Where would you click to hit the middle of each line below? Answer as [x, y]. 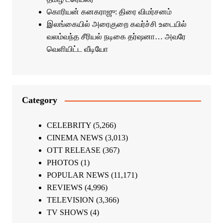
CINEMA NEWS [75, 138]
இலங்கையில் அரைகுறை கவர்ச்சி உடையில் [116, 24]
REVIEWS [64, 188]
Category [39, 100]
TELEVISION [70, 200]
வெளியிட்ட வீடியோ [77, 49]
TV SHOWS [67, 213]
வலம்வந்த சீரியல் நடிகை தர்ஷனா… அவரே [116, 37]
